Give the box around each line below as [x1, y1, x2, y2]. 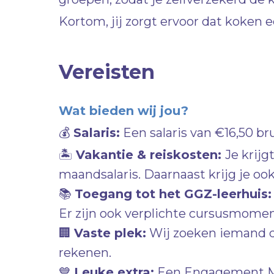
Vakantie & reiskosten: [76, 147, 225, 162]
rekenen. [59, 245, 111, 260]
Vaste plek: [74, 226, 146, 240]
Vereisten [59, 60, 155, 84]
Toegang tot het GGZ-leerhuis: [75, 187, 272, 201]
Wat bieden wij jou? [59, 103, 188, 118]
